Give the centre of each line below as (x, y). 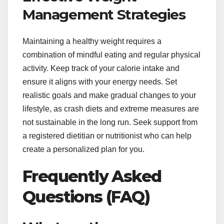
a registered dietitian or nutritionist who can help (107, 136)
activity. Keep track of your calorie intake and (101, 68)
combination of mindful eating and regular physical (111, 55)
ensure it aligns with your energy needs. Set (100, 82)
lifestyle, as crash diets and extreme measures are (111, 109)
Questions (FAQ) (86, 197)
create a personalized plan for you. (83, 149)
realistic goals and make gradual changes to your (109, 95)
